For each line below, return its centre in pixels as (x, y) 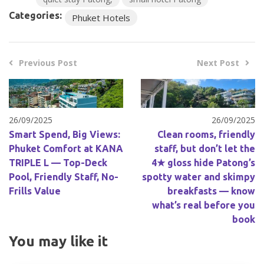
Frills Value (35, 191)
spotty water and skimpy (199, 177)
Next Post (218, 62)
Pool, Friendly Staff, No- (64, 177)
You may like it (58, 242)
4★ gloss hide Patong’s (203, 163)
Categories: (35, 15)
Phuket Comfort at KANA (66, 149)
